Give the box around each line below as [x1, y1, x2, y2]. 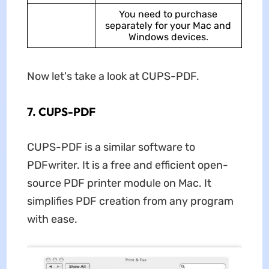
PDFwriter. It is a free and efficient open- [26, 158, 228, 172]
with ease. [26, 212, 77, 226]
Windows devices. [128, 31, 208, 43]
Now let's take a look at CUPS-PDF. [26, 69, 199, 83]
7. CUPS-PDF [26, 104, 95, 119]
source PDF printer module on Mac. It [26, 176, 211, 190]
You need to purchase [119, 8, 218, 20]
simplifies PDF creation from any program [26, 194, 234, 208]
